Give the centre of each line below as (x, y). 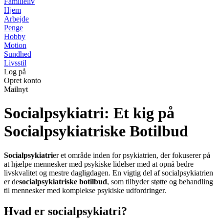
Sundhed (18, 54)
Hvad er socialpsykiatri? (66, 211)
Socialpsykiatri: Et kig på (89, 113)
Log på (15, 72)
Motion (15, 45)
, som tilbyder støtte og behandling (160, 181)
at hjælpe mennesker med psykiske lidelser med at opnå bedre (99, 164)
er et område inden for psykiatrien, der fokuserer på (131, 155)
